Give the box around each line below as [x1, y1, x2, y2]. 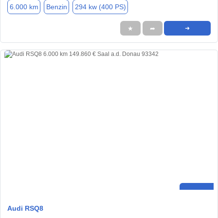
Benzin [46, 2, 67, 11]
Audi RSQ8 [7, 204, 43, 212]
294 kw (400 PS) [74, 2, 126, 11]
